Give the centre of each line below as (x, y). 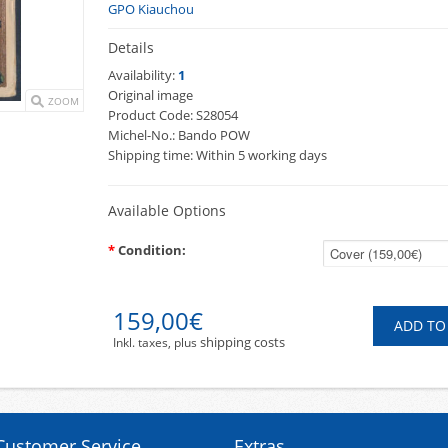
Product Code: (150, 115)
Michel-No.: (141, 135)
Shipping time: (150, 155)
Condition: (152, 250)
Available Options (167, 210)
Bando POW (214, 135)
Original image (150, 95)
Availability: (141, 75)
